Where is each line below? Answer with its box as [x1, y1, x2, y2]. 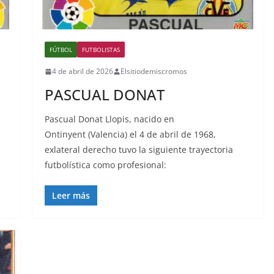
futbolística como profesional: [44, 159, 166, 171]
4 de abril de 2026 [51, 66, 113, 77]
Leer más [51, 190, 90, 202]
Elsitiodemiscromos [120, 66, 187, 77]
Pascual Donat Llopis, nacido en [44, 113, 174, 125]
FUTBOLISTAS [81, 45, 120, 54]
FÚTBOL [49, 45, 72, 54]
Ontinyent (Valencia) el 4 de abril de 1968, [44, 128, 216, 141]
